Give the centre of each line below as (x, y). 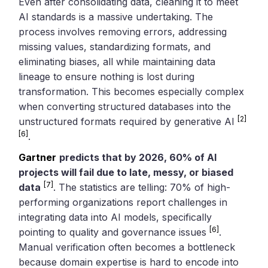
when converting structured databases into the (125, 106)
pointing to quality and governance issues (114, 232)
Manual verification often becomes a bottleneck (127, 247)
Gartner (38, 157)
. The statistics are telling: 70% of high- (142, 187)
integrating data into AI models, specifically (115, 217)
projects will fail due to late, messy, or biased (126, 172)
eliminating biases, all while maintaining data (117, 61)
